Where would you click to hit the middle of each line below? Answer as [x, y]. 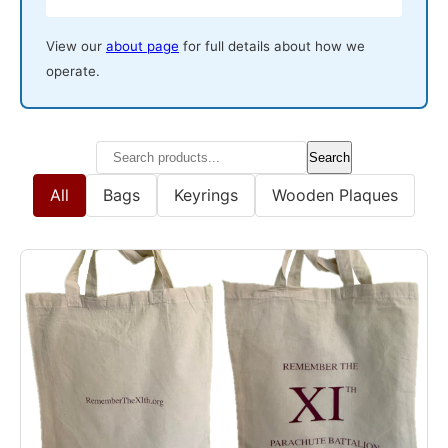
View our [76, 45]
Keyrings [206, 194]
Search [329, 157]
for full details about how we [272, 45]
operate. [73, 70]
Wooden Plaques [335, 194]
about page [142, 45]
